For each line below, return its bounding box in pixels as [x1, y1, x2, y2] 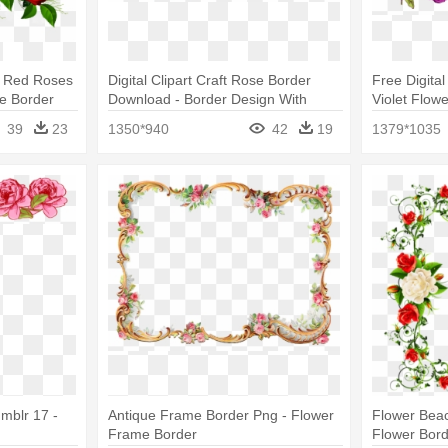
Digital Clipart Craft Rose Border [107, 72, 311, 89]
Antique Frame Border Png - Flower [107, 406, 334, 423]
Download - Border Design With [107, 91, 307, 108]
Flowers [107, 110, 158, 127]
